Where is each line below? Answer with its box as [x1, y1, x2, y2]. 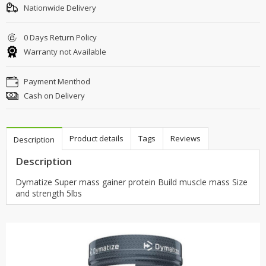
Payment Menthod [22, 75, 90, 87]
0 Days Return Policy [22, 31, 97, 43]
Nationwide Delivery [22, 2, 96, 13]
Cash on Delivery [22, 90, 85, 101]
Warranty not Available [22, 46, 106, 57]
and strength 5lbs [15, 187, 82, 199]
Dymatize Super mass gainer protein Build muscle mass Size [15, 176, 248, 188]
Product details [69, 132, 123, 144]
